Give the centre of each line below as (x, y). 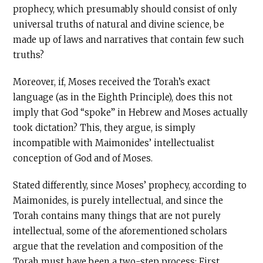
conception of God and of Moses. (83, 158)
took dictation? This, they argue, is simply (104, 128)
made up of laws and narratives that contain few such (129, 40)
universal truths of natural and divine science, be (119, 24)
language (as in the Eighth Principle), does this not (123, 97)
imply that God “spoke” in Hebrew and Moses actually (131, 112)
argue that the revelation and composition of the (118, 246)
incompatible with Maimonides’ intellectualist (114, 143)
